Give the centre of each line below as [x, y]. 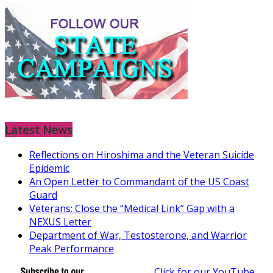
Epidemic [49, 168]
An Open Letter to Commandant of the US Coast [139, 182]
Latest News [39, 129]
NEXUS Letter [60, 222]
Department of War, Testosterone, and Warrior [138, 236]
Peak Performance [72, 249]
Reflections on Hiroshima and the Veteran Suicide [142, 155]
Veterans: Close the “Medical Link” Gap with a [132, 209]
